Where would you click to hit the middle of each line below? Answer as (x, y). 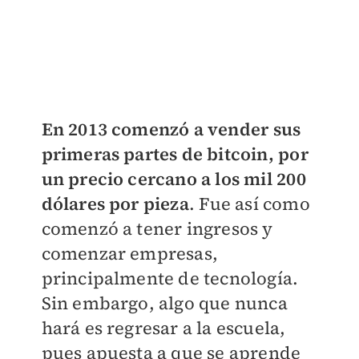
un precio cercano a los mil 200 (173, 178)
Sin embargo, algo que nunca (164, 303)
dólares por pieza (115, 203)
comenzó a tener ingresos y (157, 228)
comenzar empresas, (130, 253)
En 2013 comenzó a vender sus (171, 129)
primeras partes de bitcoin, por (175, 153)
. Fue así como (249, 203)
